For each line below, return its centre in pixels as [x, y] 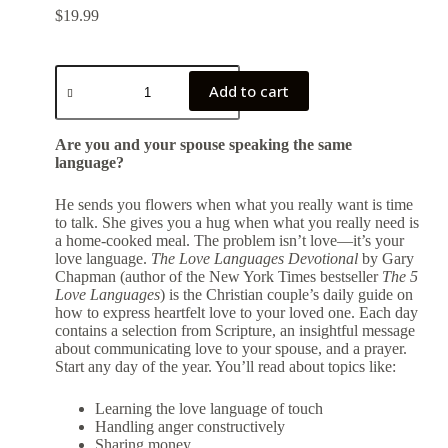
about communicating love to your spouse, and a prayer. [230, 348]
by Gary [385, 258]
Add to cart [248, 91]
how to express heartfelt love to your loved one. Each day [236, 312]
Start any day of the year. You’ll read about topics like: [225, 366]
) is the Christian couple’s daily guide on [286, 294]
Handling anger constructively [189, 426]
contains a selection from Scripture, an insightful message [234, 330]
